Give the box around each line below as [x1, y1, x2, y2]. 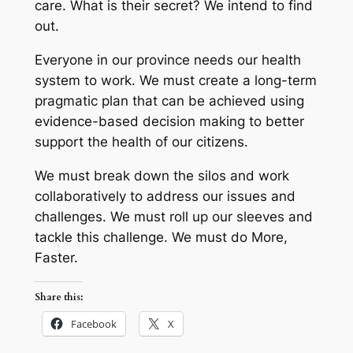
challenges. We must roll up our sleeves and [34, 209, 313, 225]
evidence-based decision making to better [34, 113, 304, 130]
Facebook [70, 316, 117, 331]
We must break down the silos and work [34, 168, 289, 184]
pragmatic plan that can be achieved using [34, 93, 304, 110]
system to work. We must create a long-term [34, 72, 317, 89]
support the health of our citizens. [34, 134, 248, 150]
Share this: [34, 290, 83, 303]
